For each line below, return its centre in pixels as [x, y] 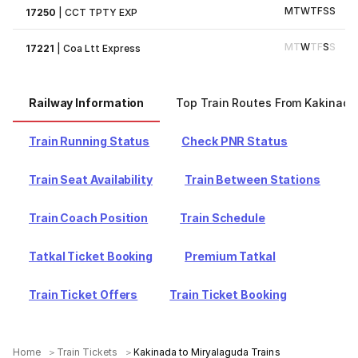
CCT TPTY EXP [101, 12]
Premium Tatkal [230, 256]
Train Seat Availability [91, 179]
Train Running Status [89, 141]
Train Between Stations [252, 179]
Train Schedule [223, 218]
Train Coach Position [89, 218]
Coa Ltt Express [102, 48]
